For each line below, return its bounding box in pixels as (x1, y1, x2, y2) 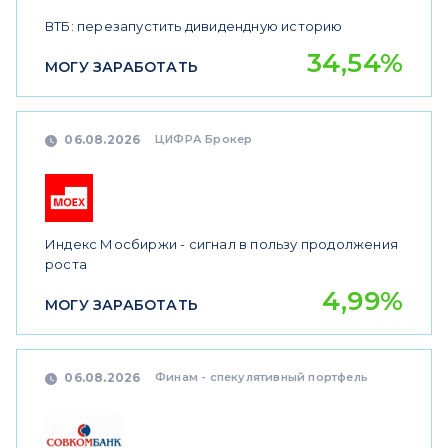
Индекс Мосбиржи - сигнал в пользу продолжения (45, 236, 398, 252)
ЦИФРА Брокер (155, 131, 253, 146)
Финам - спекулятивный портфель (155, 369, 368, 384)
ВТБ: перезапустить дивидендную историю (45, 18, 343, 34)
